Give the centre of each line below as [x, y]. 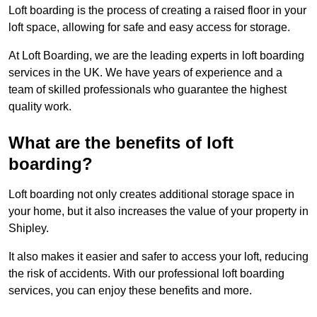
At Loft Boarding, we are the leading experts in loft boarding [156, 56]
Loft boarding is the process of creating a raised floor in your [157, 11]
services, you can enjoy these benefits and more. [130, 291]
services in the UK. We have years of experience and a [145, 73]
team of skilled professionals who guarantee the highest [148, 90]
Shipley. [29, 229]
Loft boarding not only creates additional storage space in [151, 195]
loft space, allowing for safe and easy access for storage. [149, 28]
